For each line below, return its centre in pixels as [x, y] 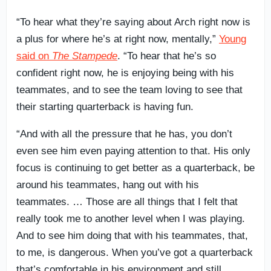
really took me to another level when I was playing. [131, 218]
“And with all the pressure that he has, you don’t [124, 134]
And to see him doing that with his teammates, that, [132, 235]
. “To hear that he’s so [167, 56]
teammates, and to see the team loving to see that [129, 90]
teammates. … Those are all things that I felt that [127, 201]
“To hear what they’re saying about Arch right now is [133, 22]
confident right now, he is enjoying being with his [125, 73]
